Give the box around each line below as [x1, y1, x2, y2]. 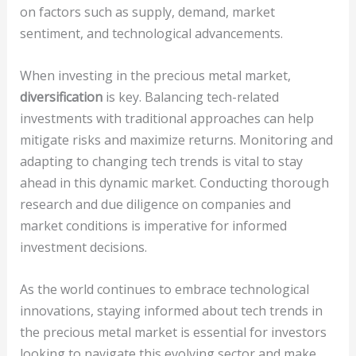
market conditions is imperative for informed [19, 216, 287, 234]
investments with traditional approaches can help [19, 109, 314, 127]
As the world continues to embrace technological [19, 280, 309, 298]
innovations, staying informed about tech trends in [19, 301, 323, 319]
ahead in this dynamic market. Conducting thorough [19, 173, 329, 192]
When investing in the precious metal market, [19, 66, 291, 84]
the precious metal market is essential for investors [19, 323, 327, 341]
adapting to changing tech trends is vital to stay [19, 152, 303, 170]
